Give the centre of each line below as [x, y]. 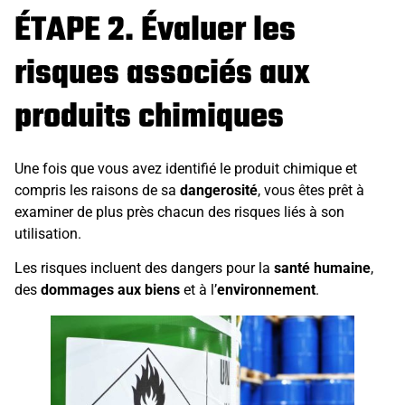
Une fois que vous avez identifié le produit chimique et [186, 168]
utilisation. [48, 233]
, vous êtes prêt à [311, 190]
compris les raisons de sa [97, 190]
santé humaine [322, 268]
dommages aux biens [110, 289]
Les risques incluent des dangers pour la [144, 268]
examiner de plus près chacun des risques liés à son [179, 212]
